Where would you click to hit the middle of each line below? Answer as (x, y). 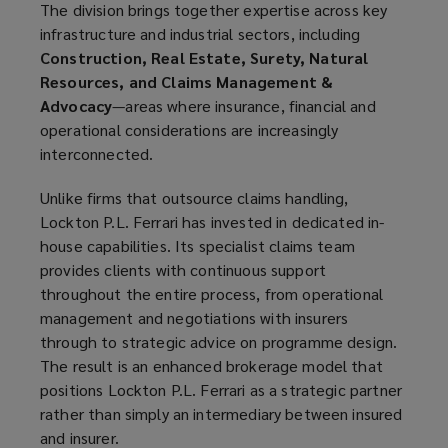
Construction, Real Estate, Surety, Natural (204, 58)
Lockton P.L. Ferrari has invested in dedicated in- (212, 222)
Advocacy (76, 106)
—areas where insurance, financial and (244, 106)
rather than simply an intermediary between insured (221, 414)
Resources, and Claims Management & (187, 82)
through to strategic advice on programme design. (219, 342)
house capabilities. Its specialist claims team (197, 246)
